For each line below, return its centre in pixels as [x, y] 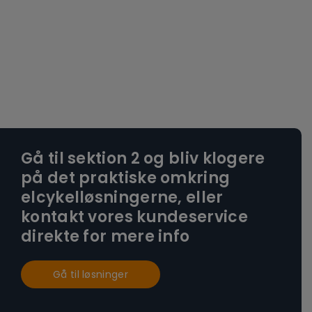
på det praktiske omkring [126, 178]
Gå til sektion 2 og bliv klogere [143, 159]
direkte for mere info [106, 237]
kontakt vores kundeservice [134, 217]
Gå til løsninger [91, 275]
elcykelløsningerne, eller [122, 198]
